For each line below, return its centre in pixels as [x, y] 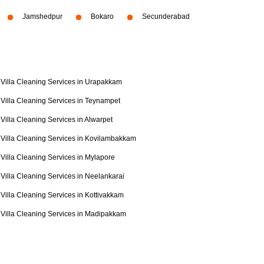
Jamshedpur [42, 16]
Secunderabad [166, 16]
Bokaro [102, 16]
